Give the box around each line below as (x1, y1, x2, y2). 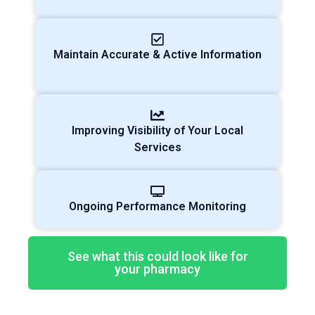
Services (134, 141, 181, 155)
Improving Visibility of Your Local (72, 124, 243, 138)
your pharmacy (115, 262, 200, 277)
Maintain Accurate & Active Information (53, 48, 262, 62)
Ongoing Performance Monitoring (69, 200, 246, 214)
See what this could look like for (67, 249, 248, 264)
